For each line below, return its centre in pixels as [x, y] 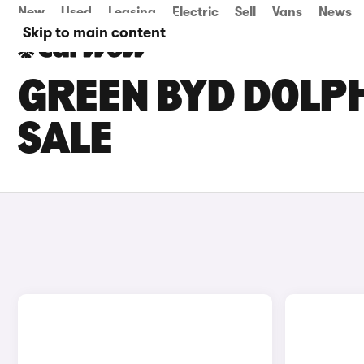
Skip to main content [94, 32]
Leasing [132, 12]
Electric [195, 12]
